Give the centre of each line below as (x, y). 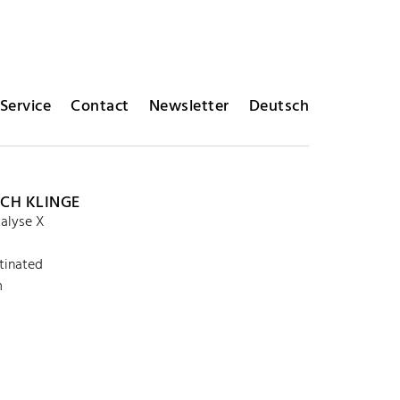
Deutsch (279, 107)
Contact (100, 107)
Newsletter (189, 107)
